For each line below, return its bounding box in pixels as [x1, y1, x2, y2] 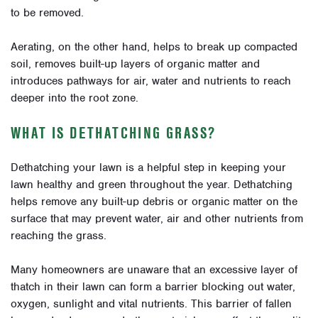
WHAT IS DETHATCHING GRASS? [11, 122, 216, 144]
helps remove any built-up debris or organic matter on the [11, 194, 297, 209]
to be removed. [11, 6, 84, 21]
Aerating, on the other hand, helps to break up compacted [11, 40, 297, 55]
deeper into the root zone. [11, 91, 138, 106]
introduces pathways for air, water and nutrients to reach [11, 74, 291, 89]
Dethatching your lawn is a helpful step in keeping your [11, 160, 286, 175]
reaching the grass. [11, 229, 106, 243]
